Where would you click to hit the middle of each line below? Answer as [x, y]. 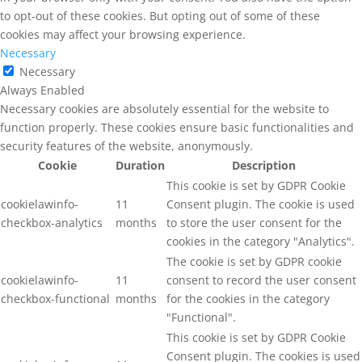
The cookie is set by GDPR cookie [254, 261]
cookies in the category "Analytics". [261, 241]
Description [264, 165]
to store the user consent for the [254, 222]
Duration [140, 165]
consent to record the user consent [261, 280]
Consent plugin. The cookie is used [261, 204]
